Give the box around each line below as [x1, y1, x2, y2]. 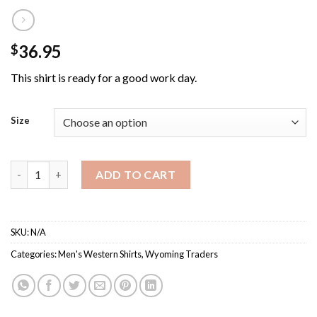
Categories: [11, 248, 58, 260]
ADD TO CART [96, 167, 176, 181]
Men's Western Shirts [58, 248, 142, 260]
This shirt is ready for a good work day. [11, 71, 197, 85]
